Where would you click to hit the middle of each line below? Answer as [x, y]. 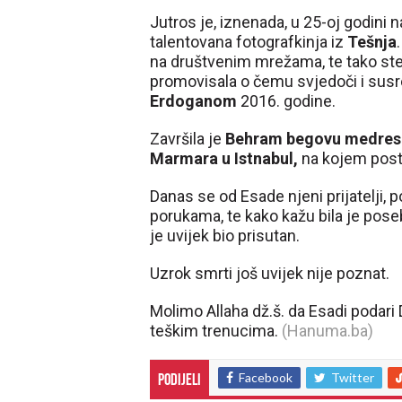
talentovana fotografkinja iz [249, 42]
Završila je [188, 139]
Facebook [266, 377]
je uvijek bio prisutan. [225, 236]
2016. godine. [286, 101]
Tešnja [372, 42]
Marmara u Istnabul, [226, 158]
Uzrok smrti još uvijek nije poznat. [270, 273]
